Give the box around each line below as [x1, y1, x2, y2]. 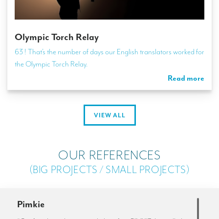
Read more [168, 73, 204, 83]
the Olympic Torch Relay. [15, 59, 88, 69]
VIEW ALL [93, 111, 126, 119]
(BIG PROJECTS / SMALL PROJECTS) [29, 163, 190, 176]
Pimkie [17, 198, 44, 211]
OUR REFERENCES [58, 147, 161, 164]
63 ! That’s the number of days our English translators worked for [15, 46, 204, 57]
